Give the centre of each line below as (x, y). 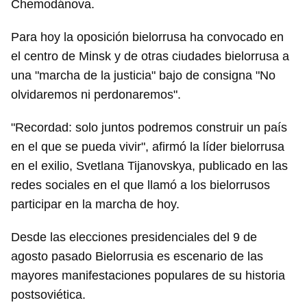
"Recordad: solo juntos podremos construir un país (149, 128)
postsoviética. (48, 295)
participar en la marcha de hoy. (95, 205)
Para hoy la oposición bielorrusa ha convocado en (147, 37)
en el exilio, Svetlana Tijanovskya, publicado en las (149, 166)
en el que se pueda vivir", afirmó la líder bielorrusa (148, 147)
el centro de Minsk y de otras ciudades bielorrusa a (150, 57)
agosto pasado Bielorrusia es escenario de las (137, 257)
